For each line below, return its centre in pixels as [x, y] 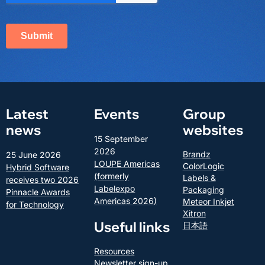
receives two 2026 [42, 180]
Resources [114, 251]
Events [117, 114]
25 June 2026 [33, 155]
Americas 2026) [126, 201]
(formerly [112, 176]
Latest [27, 114]
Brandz [196, 154]
